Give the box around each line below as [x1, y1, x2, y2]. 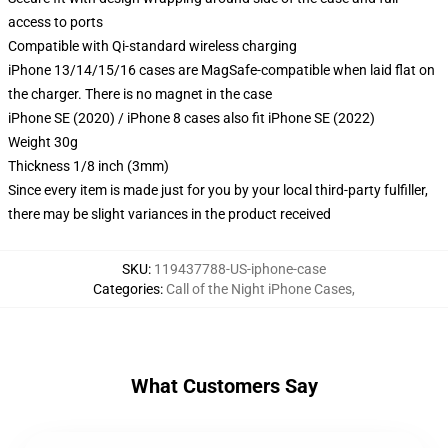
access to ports [8, 14, 103, 30]
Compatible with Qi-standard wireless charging [8, 38, 297, 54]
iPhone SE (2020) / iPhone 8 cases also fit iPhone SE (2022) [8, 110, 375, 126]
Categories [93, 281, 160, 297]
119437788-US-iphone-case [154, 261, 326, 277]
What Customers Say [130, 374, 318, 398]
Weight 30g [8, 134, 78, 150]
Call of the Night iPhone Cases [166, 281, 352, 297]
